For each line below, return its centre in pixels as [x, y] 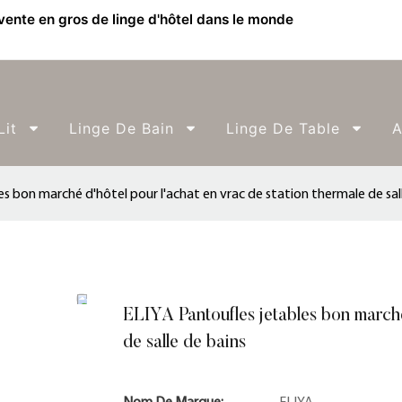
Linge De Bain [122, 128]
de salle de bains [184, 342]
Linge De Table [283, 128]
